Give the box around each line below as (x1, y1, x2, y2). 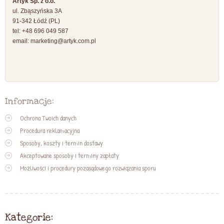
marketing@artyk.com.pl (30, 37, 96, 44)
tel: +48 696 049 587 (12, 27, 68, 34)
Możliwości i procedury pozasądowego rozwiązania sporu (20, 162, 156, 173)
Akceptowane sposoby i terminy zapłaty (20, 150, 119, 160)
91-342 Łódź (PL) (12, 17, 60, 24)
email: (12, 37, 30, 44)
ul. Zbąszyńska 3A (12, 7, 62, 14)
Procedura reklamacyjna (20, 125, 79, 135)
